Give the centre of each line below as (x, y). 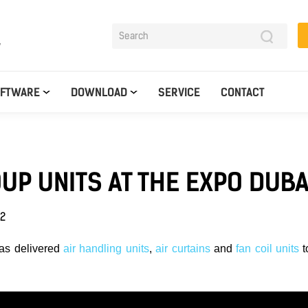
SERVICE (179, 92)
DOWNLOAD (99, 92)
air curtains (183, 249)
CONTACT (243, 92)
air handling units (106, 249)
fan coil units (268, 249)
